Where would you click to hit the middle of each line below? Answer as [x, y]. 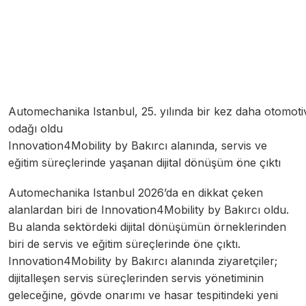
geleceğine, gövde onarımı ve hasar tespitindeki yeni [143, 295]
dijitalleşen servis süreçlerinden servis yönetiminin [136, 278]
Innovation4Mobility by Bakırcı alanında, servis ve [138, 146]
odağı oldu [36, 129]
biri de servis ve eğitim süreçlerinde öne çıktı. [124, 244]
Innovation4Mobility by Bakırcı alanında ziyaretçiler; [143, 261]
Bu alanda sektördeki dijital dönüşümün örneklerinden [147, 227]
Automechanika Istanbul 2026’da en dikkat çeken [136, 193]
